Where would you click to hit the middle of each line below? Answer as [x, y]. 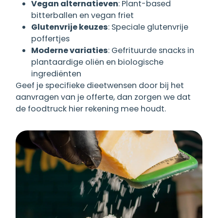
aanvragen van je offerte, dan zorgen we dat [103, 97]
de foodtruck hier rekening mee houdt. [91, 109]
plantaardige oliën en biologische [97, 62]
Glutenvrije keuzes [70, 27]
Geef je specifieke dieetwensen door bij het [100, 86]
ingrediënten [56, 74]
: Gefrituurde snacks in [151, 51]
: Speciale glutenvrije [148, 27]
